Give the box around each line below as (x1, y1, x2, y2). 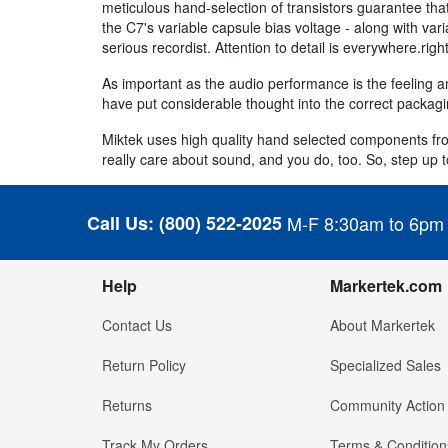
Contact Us (102, 315, 172, 336)
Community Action (329, 395, 445, 416)
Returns (102, 395, 152, 416)
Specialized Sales (329, 355, 441, 376)
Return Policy (102, 355, 186, 376)
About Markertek (329, 315, 435, 336)
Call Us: (87, 209, 154, 236)
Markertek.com (329, 274, 442, 298)
